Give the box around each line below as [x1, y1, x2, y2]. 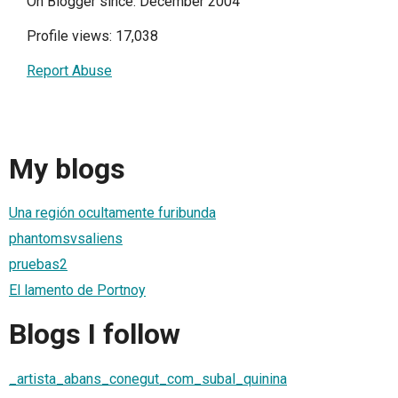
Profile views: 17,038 [27, 28, 158, 45]
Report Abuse [27, 62, 112, 80]
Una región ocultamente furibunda [9, 203, 216, 221]
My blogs [9, 151, 125, 186]
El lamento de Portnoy [9, 281, 146, 298]
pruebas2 [9, 255, 68, 273]
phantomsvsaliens [9, 229, 123, 247]
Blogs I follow [9, 317, 180, 352]
